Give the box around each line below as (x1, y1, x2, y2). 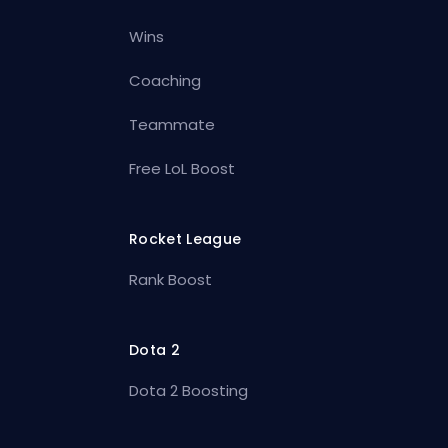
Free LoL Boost (129, 157, 236, 179)
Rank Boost (129, 268, 213, 290)
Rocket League (129, 228, 242, 249)
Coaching (129, 69, 202, 91)
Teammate (129, 113, 216, 135)
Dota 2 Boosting (129, 379, 249, 401)
